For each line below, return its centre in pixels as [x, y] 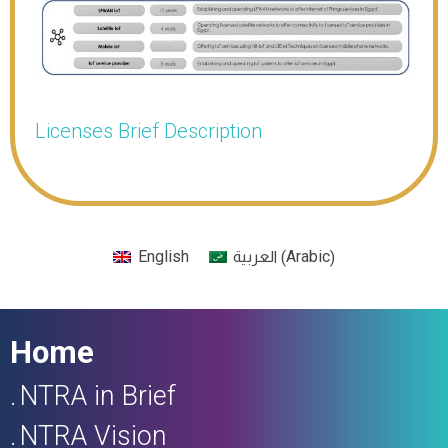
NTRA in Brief [98, 395]
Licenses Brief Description [148, 130]
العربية [254, 257]
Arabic [307, 257]
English [163, 257]
